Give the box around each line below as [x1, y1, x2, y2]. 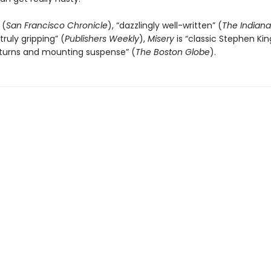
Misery [147, 33, 174, 45]
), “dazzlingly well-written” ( [107, 19, 222, 31]
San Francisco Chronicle [5, 19, 108, 31]
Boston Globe [153, 46, 210, 58]
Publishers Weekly [64, 33, 139, 45]
